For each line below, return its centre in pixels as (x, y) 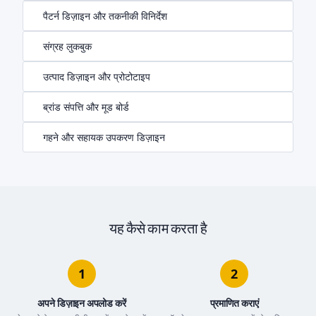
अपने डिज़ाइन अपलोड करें (82, 303)
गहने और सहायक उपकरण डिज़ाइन (104, 137)
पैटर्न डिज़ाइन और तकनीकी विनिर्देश (105, 16)
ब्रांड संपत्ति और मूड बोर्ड (86, 107)
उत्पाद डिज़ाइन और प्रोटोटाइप (96, 77)
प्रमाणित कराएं (234, 303)
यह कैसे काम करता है (158, 228)
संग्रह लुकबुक (67, 46)
